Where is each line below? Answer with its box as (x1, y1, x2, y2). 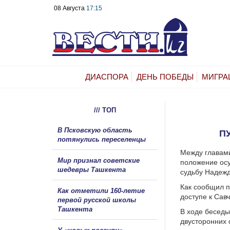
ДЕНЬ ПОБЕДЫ (137, 72, 194, 81)
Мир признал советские (57, 156, 140, 164)
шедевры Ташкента (57, 165, 126, 174)
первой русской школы (57, 196, 136, 204)
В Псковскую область (57, 126, 132, 134)
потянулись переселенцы (57, 135, 148, 143)
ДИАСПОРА (85, 72, 128, 81)
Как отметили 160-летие (57, 186, 145, 195)
